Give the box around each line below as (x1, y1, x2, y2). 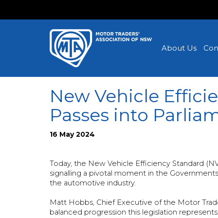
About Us (162, 43, 197, 53)
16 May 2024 (50, 130, 95, 139)
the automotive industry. (50, 179, 140, 187)
